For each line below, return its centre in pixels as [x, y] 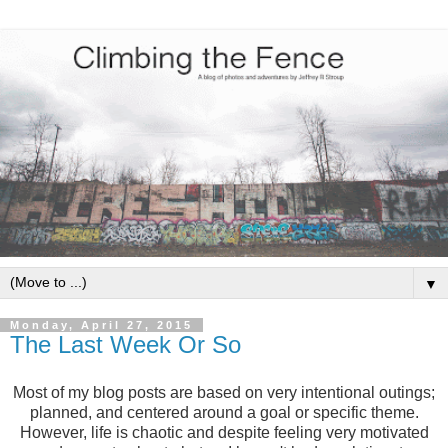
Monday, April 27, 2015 [101, 325]
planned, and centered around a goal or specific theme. [224, 413]
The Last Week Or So [125, 345]
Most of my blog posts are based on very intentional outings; [224, 393]
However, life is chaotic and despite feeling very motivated [224, 433]
